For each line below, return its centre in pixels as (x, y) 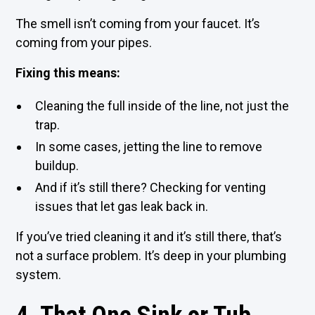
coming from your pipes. (84, 43)
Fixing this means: (68, 73)
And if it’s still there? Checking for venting (151, 187)
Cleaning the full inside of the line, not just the (162, 106)
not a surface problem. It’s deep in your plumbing (151, 256)
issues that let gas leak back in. (122, 206)
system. (39, 275)
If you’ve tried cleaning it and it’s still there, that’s (149, 237)
